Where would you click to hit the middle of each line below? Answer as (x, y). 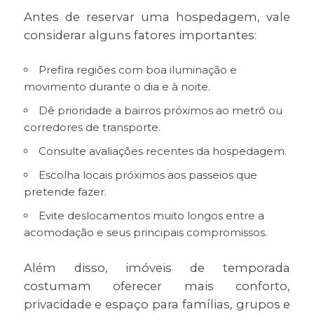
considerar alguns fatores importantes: (140, 35)
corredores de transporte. (92, 128)
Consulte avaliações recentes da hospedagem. (162, 151)
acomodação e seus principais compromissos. (145, 233)
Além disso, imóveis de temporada (157, 268)
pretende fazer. (65, 192)
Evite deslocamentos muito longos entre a (151, 216)
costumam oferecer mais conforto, (157, 286)
